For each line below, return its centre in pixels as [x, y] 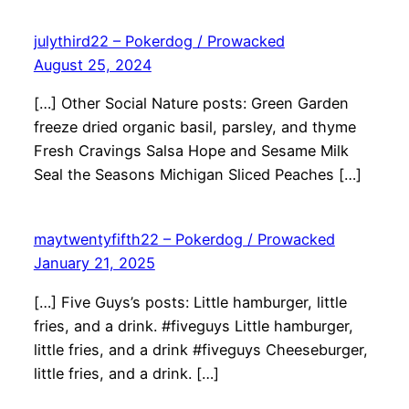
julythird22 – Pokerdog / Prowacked [159, 42]
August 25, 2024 [92, 65]
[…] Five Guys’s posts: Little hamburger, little [190, 302]
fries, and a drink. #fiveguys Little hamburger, [193, 325]
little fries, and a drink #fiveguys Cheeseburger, [200, 349]
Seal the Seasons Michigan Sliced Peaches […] [197, 175]
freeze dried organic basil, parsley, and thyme [194, 127]
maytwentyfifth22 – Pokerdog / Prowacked [184, 240]
